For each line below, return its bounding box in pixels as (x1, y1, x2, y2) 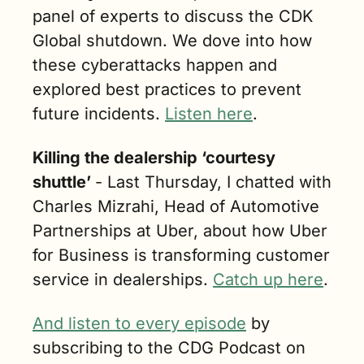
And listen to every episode (32, 314, 246, 334)
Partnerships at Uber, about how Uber (32, 221, 327, 241)
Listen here (165, 104, 253, 124)
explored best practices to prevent (32, 80, 301, 100)
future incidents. (32, 104, 160, 124)
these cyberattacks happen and (32, 55, 277, 76)
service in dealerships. (32, 270, 213, 290)
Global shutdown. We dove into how (32, 31, 312, 51)
